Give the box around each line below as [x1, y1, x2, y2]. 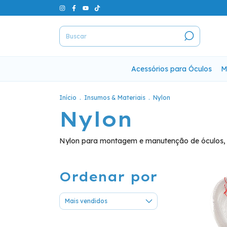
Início [59, 94, 77, 101]
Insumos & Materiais [84, 94, 147, 101]
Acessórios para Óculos [131, 64, 212, 73]
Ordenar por [59, 169, 158, 184]
